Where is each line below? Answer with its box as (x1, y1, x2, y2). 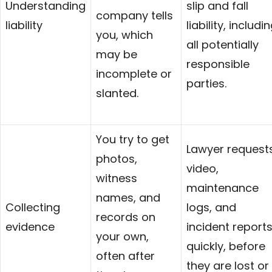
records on (96, 209, 155, 225)
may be (96, 46, 137, 62)
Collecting (5, 199, 60, 215)
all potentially (186, 36, 259, 52)
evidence (5, 219, 55, 234)
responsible (186, 56, 250, 72)
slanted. (96, 85, 138, 101)
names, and (96, 189, 160, 205)
